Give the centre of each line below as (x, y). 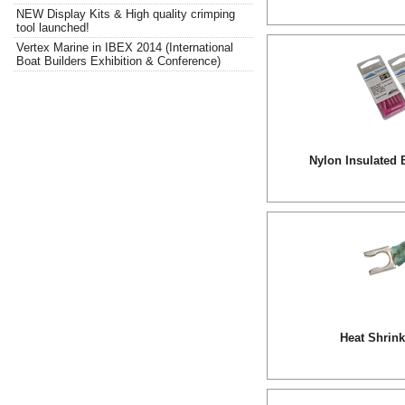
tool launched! (53, 28)
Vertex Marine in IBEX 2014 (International (125, 47)
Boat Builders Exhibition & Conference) (118, 61)
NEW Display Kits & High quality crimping (126, 14)
